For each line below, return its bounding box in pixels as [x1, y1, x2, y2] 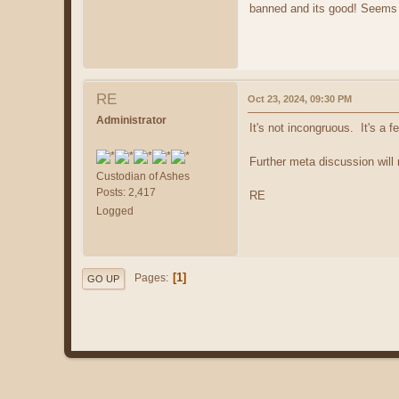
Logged [96, 205, 134, 218]
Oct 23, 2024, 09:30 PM [248, 94, 352, 105]
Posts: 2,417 [96, 186, 156, 199]
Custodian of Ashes [96, 170, 190, 183]
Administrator [96, 114, 167, 127]
